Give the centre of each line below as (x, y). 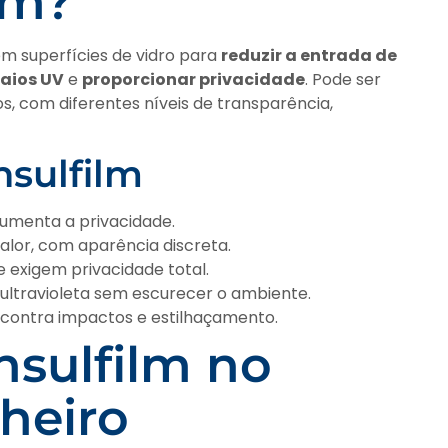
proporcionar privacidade (193, 79)
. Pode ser (343, 79)
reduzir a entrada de (309, 55)
